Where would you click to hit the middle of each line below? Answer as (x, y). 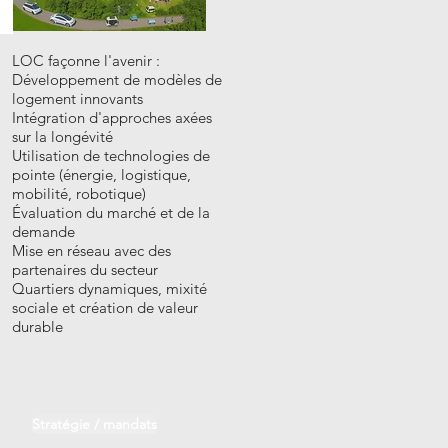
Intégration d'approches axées (112, 117)
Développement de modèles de (117, 79)
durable (37, 326)
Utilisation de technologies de (111, 155)
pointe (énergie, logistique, (101, 174)
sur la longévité (62, 136)
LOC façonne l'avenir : (86, 60)
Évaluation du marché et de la (111, 212)
